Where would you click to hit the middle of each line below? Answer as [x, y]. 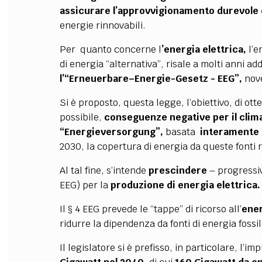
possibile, [82, 117]
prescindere [179, 170]
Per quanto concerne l [110, 49]
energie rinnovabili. [102, 25]
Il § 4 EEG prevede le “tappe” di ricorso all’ [150, 209]
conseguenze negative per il [170, 117]
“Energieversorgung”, [111, 132]
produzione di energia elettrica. [185, 185]
